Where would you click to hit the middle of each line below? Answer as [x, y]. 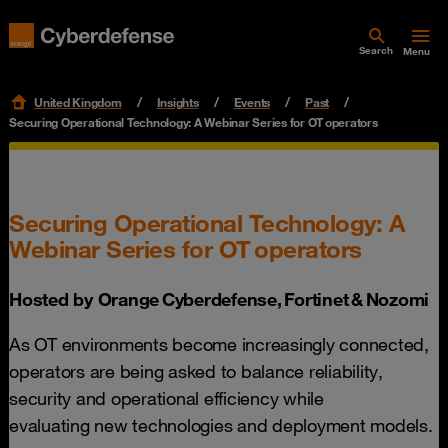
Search [376, 50]
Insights [177, 102]
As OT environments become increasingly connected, [219, 344]
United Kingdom [78, 102]
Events [251, 102]
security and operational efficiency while [166, 398]
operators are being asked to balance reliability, [196, 371]
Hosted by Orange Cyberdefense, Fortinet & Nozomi [223, 299]
